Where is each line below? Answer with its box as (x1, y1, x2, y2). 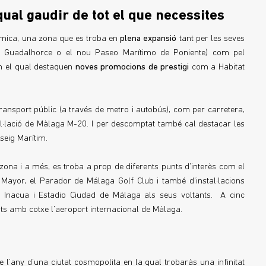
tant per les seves (176, 34, 245, 44)
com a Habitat (189, 63, 245, 72)
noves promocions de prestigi (75, 63, 189, 72)
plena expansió (120, 34, 177, 44)
